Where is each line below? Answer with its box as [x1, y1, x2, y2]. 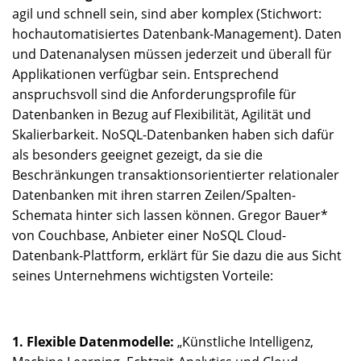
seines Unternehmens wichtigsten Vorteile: [12, 267, 273, 284]
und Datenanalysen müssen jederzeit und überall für [12, 45, 332, 63]
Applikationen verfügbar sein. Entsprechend [12, 65, 279, 83]
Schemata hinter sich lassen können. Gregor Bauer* [12, 206, 328, 224]
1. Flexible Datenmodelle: [12, 333, 174, 351]
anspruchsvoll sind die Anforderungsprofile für [12, 85, 297, 103]
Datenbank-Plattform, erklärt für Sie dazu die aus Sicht [12, 247, 342, 264]
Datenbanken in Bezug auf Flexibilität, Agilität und [12, 106, 311, 123]
